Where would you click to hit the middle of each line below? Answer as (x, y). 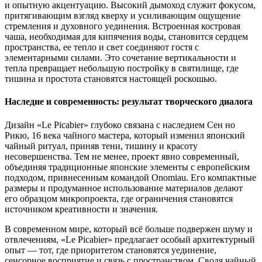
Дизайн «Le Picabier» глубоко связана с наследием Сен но (120, 125)
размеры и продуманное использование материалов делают (124, 188)
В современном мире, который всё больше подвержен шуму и (129, 229)
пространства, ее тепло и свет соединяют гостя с (102, 47)
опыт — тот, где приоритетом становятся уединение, (111, 250)
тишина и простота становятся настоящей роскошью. (111, 79)
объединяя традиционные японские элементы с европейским (127, 167)
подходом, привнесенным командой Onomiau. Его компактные (130, 177)
